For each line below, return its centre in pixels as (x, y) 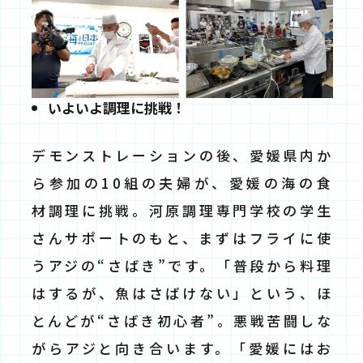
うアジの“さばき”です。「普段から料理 (182, 265)
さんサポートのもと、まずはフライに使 (182, 237)
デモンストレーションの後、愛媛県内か (182, 155)
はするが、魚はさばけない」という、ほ (182, 293)
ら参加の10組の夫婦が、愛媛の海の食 (182, 182)
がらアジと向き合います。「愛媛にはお (182, 348)
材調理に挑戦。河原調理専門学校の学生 (182, 210)
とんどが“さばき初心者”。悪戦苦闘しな (182, 320)
